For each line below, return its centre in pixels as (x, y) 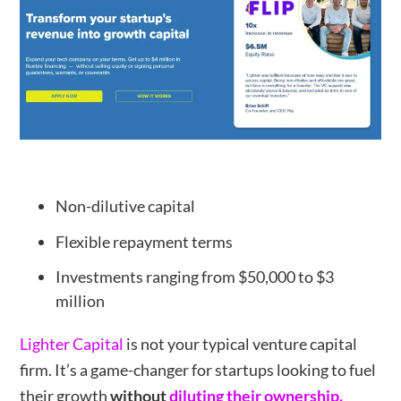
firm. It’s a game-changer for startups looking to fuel (198, 370)
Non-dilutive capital (126, 206)
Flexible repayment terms (145, 241)
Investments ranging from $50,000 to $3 (195, 277)
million (81, 301)
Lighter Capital (72, 344)
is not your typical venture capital (241, 344)
